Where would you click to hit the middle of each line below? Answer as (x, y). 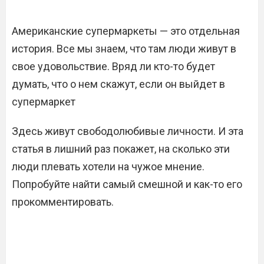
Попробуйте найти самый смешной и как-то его (127, 184)
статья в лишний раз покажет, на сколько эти (121, 149)
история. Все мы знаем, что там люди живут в (124, 49)
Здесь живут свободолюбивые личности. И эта (128, 131)
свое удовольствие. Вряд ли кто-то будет (113, 67)
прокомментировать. (63, 202)
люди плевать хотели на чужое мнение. (108, 167)
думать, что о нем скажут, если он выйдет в (118, 84)
